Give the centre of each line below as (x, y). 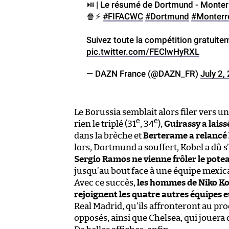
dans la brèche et (109, 135)
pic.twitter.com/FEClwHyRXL (143, 51)
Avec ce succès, (106, 182)
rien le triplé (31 (105, 124)
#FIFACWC (123, 16)
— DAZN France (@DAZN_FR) (143, 73)
